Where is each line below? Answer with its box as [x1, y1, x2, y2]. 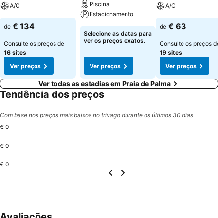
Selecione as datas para [84, 30, 152, 37]
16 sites [4, 49, 26, 56]
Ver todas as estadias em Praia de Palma [38, 79, 171, 88]
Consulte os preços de [4, 40, 64, 47]
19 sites [160, 49, 182, 56]
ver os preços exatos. [84, 37, 145, 44]
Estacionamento [90, 10, 133, 18]
